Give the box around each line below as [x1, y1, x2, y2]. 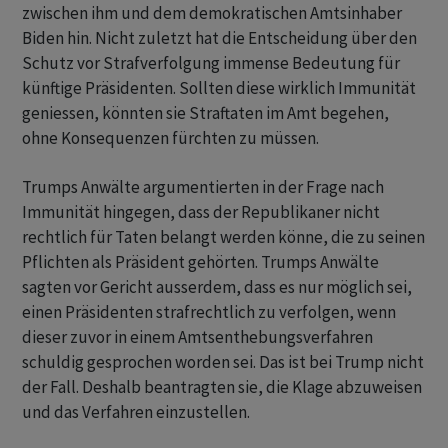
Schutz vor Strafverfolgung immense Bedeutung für [22, 52, 400, 74]
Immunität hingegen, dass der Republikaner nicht [22, 201, 380, 223]
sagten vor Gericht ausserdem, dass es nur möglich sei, [22, 276, 412, 298]
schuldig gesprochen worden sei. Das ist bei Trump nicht [22, 351, 424, 373]
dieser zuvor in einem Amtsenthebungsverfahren [22, 326, 373, 348]
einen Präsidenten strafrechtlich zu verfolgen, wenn [22, 301, 396, 323]
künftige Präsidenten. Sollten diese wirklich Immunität [22, 77, 416, 99]
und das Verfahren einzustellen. [22, 401, 250, 423]
